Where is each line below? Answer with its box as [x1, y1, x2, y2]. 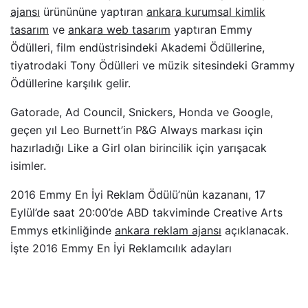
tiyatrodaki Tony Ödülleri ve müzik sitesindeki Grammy [10, 58, 295, 73]
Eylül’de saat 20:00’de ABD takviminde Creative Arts [10, 206, 283, 220]
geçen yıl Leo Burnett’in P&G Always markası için [10, 123, 263, 137]
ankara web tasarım [68, 23, 170, 37]
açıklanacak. [221, 223, 289, 238]
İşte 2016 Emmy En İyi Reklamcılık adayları [10, 241, 232, 256]
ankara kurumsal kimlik [146, 5, 265, 19]
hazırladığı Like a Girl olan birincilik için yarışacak [10, 141, 267, 155]
